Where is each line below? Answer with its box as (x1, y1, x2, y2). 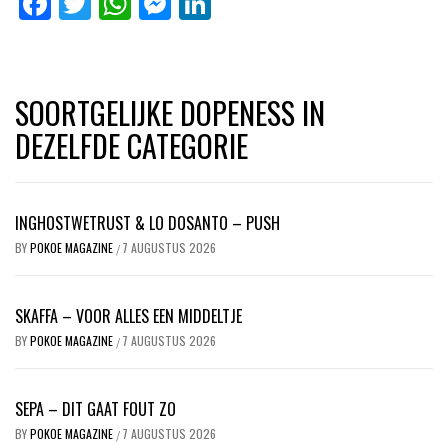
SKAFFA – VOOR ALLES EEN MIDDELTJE (15, 303, 242, 328)
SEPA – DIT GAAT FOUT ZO (15, 396, 176, 421)
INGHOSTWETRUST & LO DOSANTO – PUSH (15, 210, 280, 235)
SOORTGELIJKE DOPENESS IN (15, 89, 325, 135)
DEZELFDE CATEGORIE (15, 122, 248, 168)
